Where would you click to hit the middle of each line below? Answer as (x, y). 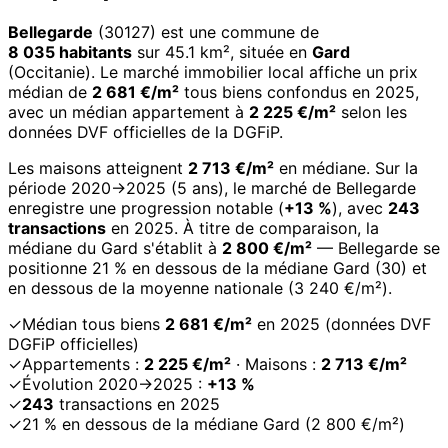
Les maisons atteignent (98, 168)
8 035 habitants (70, 52)
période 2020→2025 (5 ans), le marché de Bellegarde (212, 188)
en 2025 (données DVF (341, 324)
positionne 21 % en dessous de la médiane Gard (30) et (217, 268)
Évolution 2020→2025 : (114, 384)
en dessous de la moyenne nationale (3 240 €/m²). (200, 288)
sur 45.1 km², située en (222, 52)
